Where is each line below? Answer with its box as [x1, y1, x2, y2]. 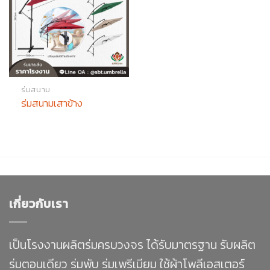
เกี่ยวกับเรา [9, 194, 69, 213]
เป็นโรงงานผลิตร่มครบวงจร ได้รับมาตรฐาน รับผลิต [9, 236, 256, 254]
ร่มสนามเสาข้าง [21, 95, 83, 111]
